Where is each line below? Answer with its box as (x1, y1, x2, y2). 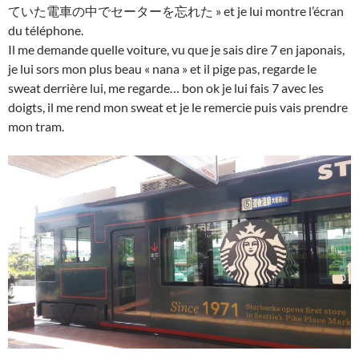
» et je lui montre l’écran (213, 3, 344, 19)
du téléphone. (8, 22, 83, 38)
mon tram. (8, 119, 64, 135)
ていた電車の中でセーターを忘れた (8, 3, 213, 19)
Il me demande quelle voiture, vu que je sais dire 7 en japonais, (8, 42, 345, 58)
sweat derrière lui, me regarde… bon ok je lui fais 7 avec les (8, 80, 324, 96)
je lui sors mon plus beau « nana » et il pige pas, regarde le (8, 61, 317, 77)
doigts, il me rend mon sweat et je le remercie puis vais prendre (8, 99, 348, 115)
